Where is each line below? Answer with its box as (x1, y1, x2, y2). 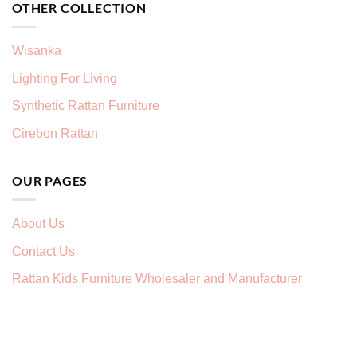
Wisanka (12, 44, 65, 58)
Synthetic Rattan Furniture (12, 99, 163, 113)
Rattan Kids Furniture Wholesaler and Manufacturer (12, 272, 302, 286)
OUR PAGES (12, 172, 88, 188)
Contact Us (12, 244, 75, 258)
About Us (12, 217, 65, 231)
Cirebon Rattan (12, 127, 98, 140)
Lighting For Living (12, 71, 117, 85)
